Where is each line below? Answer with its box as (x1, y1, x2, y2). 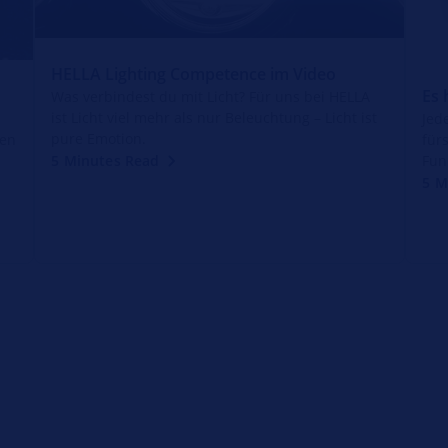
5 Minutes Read (51, 151, 160, 171)
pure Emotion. (51, 129, 147, 149)
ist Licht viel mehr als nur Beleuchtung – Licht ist (51, 108, 378, 128)
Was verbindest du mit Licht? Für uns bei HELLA (51, 87, 371, 107)
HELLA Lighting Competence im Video (51, 63, 337, 86)
